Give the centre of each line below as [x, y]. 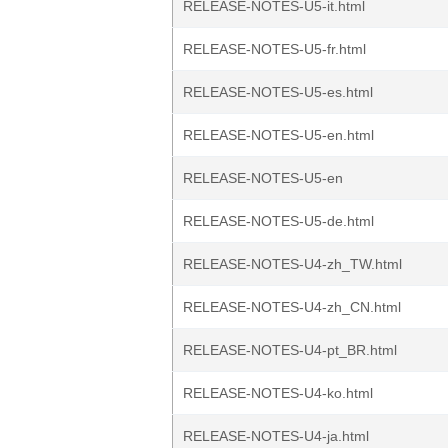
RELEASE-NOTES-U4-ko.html [278, 393]
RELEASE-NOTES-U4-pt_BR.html [290, 350]
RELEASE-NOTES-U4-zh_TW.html [292, 264]
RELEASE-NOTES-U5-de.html [278, 221]
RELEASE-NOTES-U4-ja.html [276, 436]
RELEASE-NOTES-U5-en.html [278, 135]
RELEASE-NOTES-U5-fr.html [274, 49]
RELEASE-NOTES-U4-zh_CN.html [292, 307]
